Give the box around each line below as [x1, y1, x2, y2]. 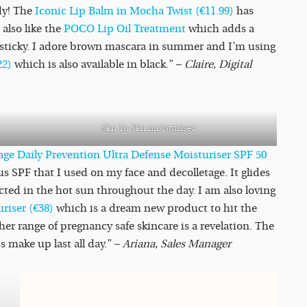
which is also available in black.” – [14, 58, 184, 71]
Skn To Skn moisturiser [101, 123, 195, 134]
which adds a [186, 23, 254, 36]
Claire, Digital [184, 58, 251, 71]
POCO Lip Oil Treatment [64, 23, 186, 36]
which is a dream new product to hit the [53, 202, 257, 215]
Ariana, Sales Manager [123, 238, 231, 251]
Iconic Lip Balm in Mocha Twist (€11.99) [35, 5, 234, 18]
